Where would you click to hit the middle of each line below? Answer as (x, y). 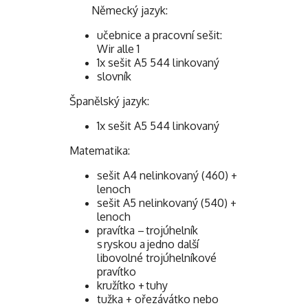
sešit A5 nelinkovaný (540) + (167, 202)
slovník (114, 76)
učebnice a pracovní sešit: (159, 35)
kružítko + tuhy (132, 285)
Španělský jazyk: (109, 101)
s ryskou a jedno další (148, 244)
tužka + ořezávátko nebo (158, 299)
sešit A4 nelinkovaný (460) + (167, 175)
